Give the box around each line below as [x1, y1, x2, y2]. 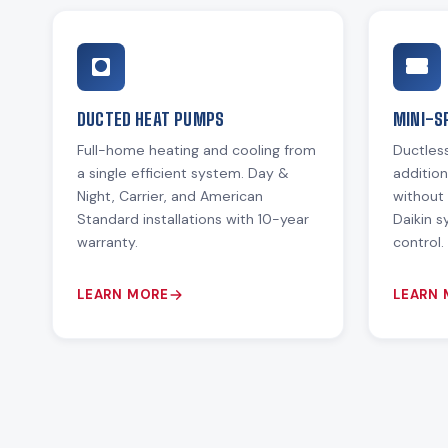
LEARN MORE [77, 285, 169, 303]
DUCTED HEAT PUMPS [77, 107, 225, 130]
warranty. [77, 232, 138, 251]
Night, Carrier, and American [77, 186, 263, 205]
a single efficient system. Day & [77, 163, 289, 182]
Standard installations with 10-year [77, 209, 309, 228]
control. [393, 232, 444, 251]
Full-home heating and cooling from [77, 140, 316, 159]
